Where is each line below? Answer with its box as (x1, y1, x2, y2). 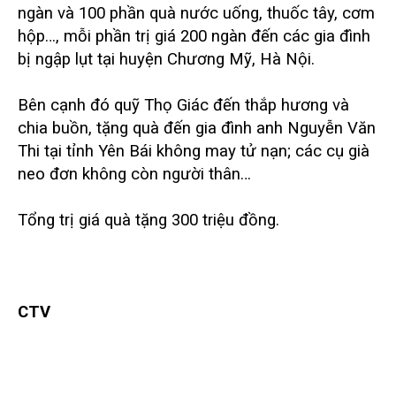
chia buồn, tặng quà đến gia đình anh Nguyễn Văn (18, 118, 376, 138)
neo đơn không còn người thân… (18, 164, 251, 184)
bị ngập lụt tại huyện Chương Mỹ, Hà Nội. (18, 49, 319, 69)
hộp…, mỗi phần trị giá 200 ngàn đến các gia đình (18, 26, 370, 46)
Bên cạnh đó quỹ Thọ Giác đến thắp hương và (18, 95, 349, 115)
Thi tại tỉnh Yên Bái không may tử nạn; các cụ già (18, 141, 369, 161)
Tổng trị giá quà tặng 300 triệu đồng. (18, 209, 279, 230)
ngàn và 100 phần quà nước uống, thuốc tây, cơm (18, 3, 375, 23)
